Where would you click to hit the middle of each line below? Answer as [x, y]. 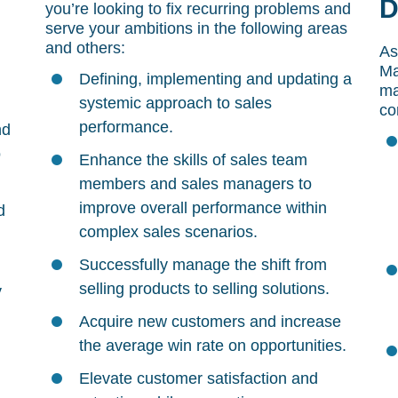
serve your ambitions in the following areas [196, 28]
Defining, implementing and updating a [215, 79]
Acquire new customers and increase [210, 322]
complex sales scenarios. [168, 232]
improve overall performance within [203, 208]
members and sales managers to [195, 184]
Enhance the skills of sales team [193, 160]
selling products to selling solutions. [204, 289]
